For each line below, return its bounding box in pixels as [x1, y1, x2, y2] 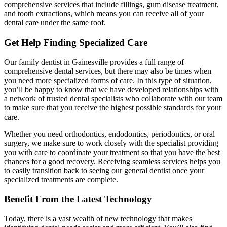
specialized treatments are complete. [4, 175, 118, 184]
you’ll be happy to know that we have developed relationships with [4, 85, 218, 94]
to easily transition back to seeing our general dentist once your [4, 166, 204, 175]
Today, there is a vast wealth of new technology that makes [4, 214, 192, 223]
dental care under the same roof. [4, 18, 106, 27]
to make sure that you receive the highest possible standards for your [4, 103, 221, 112]
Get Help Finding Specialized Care [4, 37, 147, 48]
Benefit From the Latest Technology [4, 194, 152, 205]
